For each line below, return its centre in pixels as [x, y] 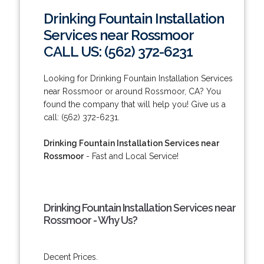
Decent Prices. [70, 257]
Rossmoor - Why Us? [90, 220]
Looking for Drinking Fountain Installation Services [138, 78]
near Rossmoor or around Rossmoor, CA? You [132, 91]
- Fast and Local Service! [131, 156]
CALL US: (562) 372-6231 [118, 51]
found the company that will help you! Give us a [134, 104]
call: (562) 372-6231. [81, 117]
